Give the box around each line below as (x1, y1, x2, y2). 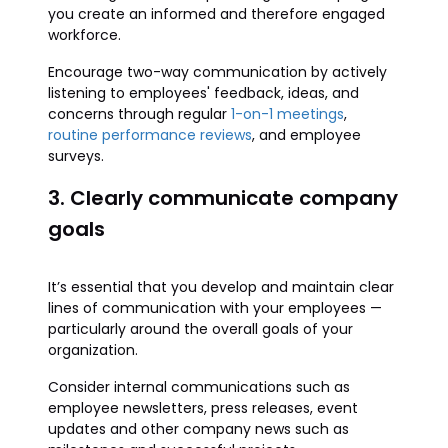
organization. (48, 340, 138, 360)
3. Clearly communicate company (48, 184, 398, 212)
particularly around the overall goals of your (48, 319, 353, 339)
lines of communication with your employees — (48, 298, 382, 318)
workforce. (48, 25, 121, 45)
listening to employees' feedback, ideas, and (48, 83, 359, 103)
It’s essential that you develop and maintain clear (48, 277, 394, 297)
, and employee (252, 125, 361, 145)
